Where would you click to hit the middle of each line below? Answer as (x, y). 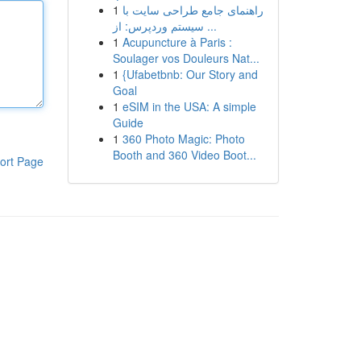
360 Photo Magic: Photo (183, 139)
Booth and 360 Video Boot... (184, 155)
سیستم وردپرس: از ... (210, 26)
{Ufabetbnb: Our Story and (190, 74)
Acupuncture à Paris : (177, 42)
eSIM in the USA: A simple (189, 106)
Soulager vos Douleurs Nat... (186, 58)
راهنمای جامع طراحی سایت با (193, 10)
